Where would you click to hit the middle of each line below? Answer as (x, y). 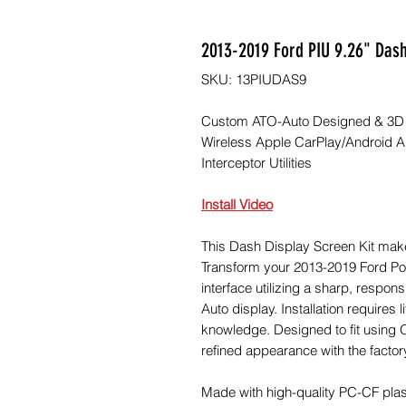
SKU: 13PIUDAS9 (254, 79)
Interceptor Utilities (256, 162)
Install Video (237, 204)
